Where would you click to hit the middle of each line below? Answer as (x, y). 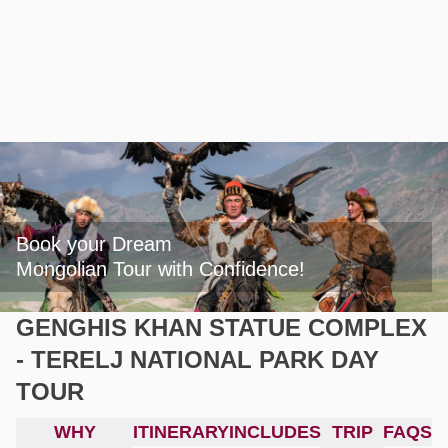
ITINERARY (181, 432)
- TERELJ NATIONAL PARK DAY (197, 359)
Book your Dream (94, 244)
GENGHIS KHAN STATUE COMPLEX (221, 327)
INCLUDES (275, 432)
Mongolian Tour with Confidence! (160, 269)
